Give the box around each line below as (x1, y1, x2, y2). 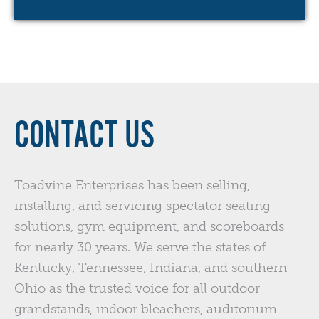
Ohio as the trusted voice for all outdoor (14, 281, 260, 297)
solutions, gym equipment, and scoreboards (14, 219, 284, 235)
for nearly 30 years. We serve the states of (14, 239, 266, 256)
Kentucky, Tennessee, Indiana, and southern (14, 260, 287, 276)
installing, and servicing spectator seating (14, 198, 271, 214)
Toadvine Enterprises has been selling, (14, 177, 250, 194)
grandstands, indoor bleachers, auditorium (14, 301, 277, 318)
